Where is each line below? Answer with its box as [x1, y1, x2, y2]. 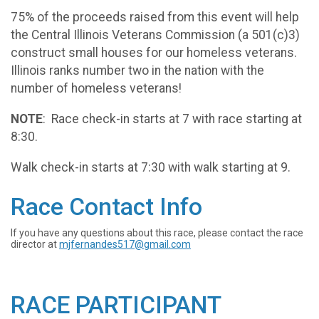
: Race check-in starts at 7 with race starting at [43, 111, 302, 126]
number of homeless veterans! [11, 81, 182, 96]
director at [11, 238, 59, 250]
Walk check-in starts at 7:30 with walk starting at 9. [11, 159, 291, 174]
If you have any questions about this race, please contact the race [11, 226, 303, 239]
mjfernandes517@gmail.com [59, 238, 191, 250]
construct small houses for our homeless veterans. [11, 46, 300, 61]
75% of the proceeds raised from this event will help [11, 10, 299, 25]
